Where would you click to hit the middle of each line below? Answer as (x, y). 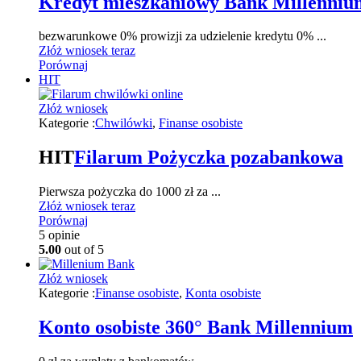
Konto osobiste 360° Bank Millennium (196, 328)
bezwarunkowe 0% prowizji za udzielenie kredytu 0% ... (183, 36)
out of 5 (83, 250)
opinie (62, 235)
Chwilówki (124, 123)
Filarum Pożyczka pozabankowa (209, 158)
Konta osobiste (223, 293)
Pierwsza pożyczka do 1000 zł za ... (130, 192)
